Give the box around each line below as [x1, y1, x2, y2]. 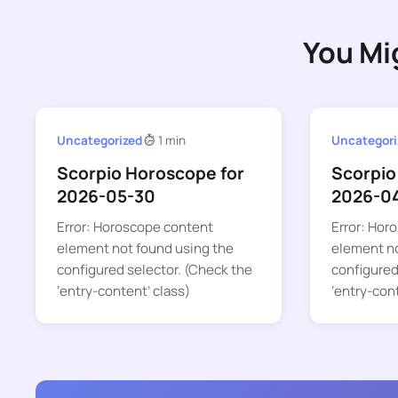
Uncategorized [57, 131, 142, 148]
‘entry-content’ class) [57, 282, 190, 301]
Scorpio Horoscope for [57, 162, 244, 186]
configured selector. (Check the [57, 260, 252, 280]
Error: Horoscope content [57, 218, 213, 237]
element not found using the [57, 239, 234, 259]
